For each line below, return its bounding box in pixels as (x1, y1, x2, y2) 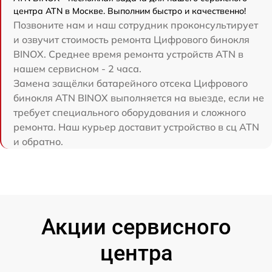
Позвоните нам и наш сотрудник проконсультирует (13, 19, 258, 31)
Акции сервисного (41, 214, 231, 240)
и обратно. (13, 135, 63, 148)
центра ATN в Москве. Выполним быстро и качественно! (13, 5, 246, 16)
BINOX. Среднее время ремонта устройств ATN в (13, 48, 243, 60)
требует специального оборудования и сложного (13, 106, 246, 118)
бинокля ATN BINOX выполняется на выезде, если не (13, 92, 264, 104)
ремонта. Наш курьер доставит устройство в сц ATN (13, 121, 259, 133)
